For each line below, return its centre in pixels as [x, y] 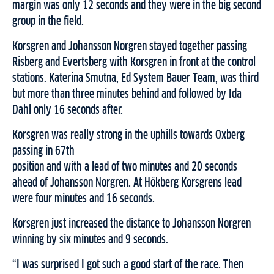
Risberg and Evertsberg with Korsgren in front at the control [134, 63]
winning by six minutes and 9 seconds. [90, 240]
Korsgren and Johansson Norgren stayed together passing [130, 47]
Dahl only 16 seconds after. [68, 110]
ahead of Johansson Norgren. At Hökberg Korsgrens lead [127, 183]
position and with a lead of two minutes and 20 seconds [125, 167]
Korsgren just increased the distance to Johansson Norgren [131, 224]
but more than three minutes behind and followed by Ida [127, 94]
